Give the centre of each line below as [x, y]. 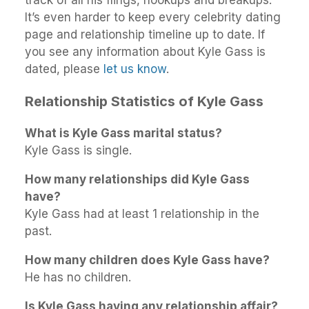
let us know [135, 69]
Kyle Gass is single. [78, 151]
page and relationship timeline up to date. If [145, 34]
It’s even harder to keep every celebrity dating [153, 17]
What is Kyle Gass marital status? [123, 133]
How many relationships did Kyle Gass [137, 180]
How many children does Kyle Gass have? [147, 260]
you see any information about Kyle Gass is [145, 51]
